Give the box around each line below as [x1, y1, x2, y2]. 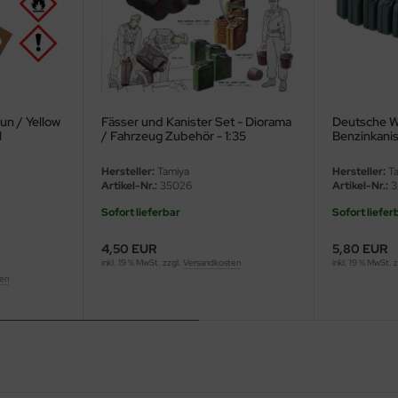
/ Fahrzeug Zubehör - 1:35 [100, 128, 246, 145]
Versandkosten [182, 257, 241, 269]
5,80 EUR [332, 241, 389, 258]
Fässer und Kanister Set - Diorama [100, 114, 291, 131]
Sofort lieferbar [100, 205, 180, 220]
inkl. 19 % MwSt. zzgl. [100, 257, 183, 269]
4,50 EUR [100, 241, 157, 258]
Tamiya [154, 164, 189, 179]
